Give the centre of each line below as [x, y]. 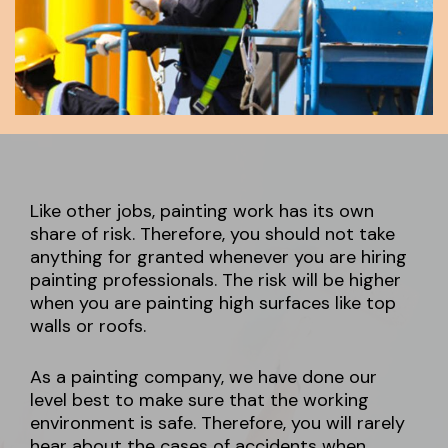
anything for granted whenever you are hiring [218, 257]
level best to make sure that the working [199, 400]
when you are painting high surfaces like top [213, 303]
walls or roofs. [88, 326]
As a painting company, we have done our [203, 377]
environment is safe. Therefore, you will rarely [217, 423]
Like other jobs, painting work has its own [202, 211]
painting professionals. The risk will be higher [215, 280]
